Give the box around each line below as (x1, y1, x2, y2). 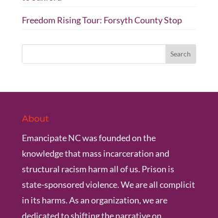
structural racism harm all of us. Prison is (21, 163, 174, 174)
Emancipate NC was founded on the (21, 132, 156, 143)
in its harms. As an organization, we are (21, 194, 167, 205)
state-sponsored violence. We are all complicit (21, 179, 195, 190)
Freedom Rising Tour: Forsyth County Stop (21, 14, 182, 25)
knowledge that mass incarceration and (21, 147, 169, 159)
